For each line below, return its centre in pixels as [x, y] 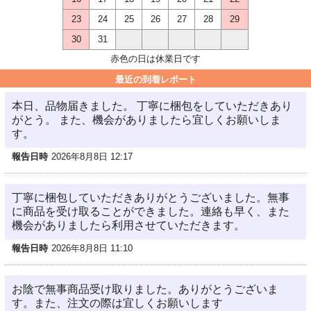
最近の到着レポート [155, 79]
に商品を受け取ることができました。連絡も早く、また [151, 211]
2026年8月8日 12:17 [92, 157]
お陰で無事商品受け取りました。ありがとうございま [145, 289]
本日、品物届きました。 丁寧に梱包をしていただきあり [152, 106]
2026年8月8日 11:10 [92, 248]
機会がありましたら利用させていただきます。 [128, 225]
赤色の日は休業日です [155, 59]
